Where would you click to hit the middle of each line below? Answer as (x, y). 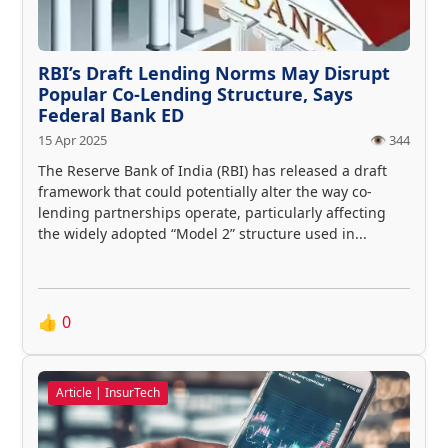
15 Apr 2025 (72, 139)
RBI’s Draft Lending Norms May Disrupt (214, 72)
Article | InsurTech (108, 392)
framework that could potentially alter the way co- (205, 191)
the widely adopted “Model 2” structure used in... (202, 233)
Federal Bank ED (111, 114)
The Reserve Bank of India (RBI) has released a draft (212, 170)
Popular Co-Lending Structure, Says (195, 93)
